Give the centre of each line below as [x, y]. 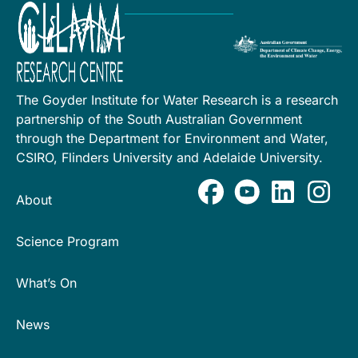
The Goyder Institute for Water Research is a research [177, 100]
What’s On [46, 282]
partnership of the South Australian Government [159, 119]
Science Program [68, 241]
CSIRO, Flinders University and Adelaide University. [169, 158]
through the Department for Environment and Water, [172, 139]
